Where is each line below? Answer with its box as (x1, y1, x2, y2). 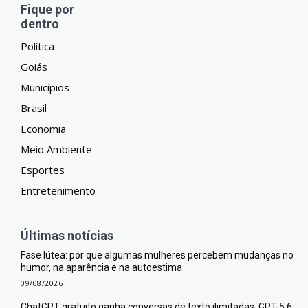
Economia (21, 122, 66, 136)
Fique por (21, 2, 74, 17)
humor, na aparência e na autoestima (21, 262, 182, 274)
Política (21, 39, 54, 54)
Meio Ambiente (21, 142, 92, 157)
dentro (21, 16, 59, 32)
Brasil (21, 101, 47, 115)
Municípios (21, 80, 69, 95)
